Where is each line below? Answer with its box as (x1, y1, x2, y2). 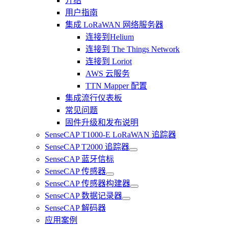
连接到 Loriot (85, 57, 132, 66)
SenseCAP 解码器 (45, 204, 106, 213)
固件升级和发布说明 (65, 118, 138, 127)
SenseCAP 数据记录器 (45, 191, 122, 201)
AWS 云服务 (85, 69, 130, 78)
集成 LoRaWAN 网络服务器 (65, 20, 163, 30)
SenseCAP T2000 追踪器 (45, 142, 129, 152)
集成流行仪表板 (65, 94, 122, 103)
